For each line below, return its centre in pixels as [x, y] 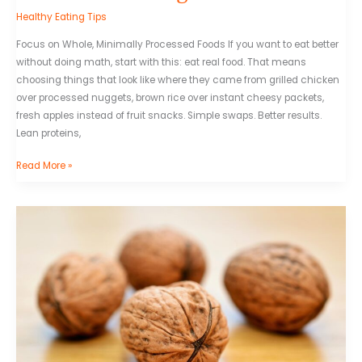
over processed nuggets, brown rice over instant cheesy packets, [170, 98]
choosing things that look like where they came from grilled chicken [178, 80]
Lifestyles [37, 303]
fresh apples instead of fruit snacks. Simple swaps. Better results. [169, 116]
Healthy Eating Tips [61, 17]
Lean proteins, [48, 134]
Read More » [44, 165]
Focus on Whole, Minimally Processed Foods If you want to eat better [177, 45]
